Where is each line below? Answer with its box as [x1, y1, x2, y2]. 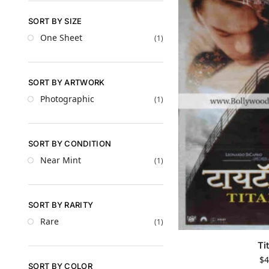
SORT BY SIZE [28, 16, 82, 26]
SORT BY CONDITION [28, 138, 112, 148]
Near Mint [40, 154, 81, 166]
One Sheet [40, 32, 82, 44]
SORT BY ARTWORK [28, 77, 105, 87]
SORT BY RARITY [28, 199, 94, 210]
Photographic [40, 93, 94, 105]
